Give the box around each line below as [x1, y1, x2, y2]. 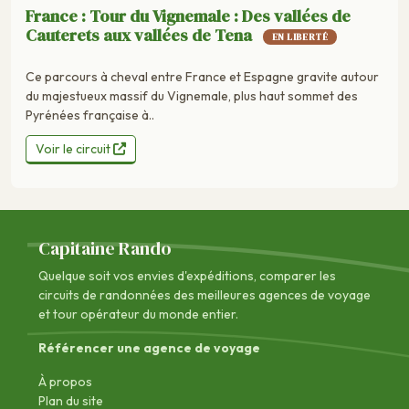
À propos [38, 372, 92, 390]
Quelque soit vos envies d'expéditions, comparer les [38, 267, 336, 284]
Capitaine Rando [38, 235, 172, 261]
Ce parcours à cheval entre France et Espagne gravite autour [26, 68, 379, 85]
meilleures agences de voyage [197, 286, 371, 303]
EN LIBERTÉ [272, 30, 328, 43]
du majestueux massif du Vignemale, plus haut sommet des [26, 87, 358, 104]
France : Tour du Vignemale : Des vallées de [26, 4, 351, 27]
